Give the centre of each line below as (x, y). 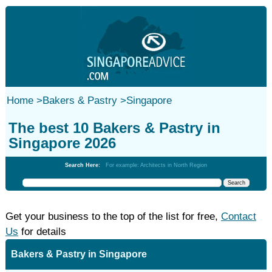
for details (42, 232)
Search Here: (85, 165)
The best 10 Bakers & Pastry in (114, 128)
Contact (238, 216)
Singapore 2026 (62, 143)
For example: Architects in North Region (156, 165)
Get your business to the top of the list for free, (113, 216)
